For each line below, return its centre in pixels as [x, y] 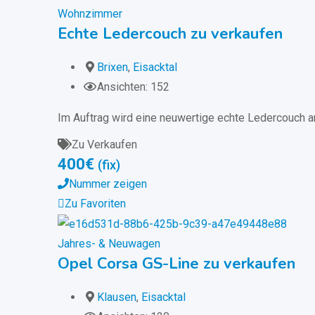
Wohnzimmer [90, 14]
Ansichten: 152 [133, 87]
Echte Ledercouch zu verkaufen [170, 34]
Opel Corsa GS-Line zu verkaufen [176, 264]
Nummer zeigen [108, 184]
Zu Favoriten [95, 204]
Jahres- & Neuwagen [109, 244]
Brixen [112, 67]
